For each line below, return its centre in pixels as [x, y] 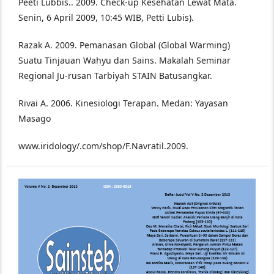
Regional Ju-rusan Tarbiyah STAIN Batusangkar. [115, 76]
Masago [35, 118]
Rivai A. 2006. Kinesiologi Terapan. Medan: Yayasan [123, 103]
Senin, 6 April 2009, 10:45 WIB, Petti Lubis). [106, 17]
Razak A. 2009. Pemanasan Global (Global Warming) [124, 45]
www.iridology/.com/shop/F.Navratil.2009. [103, 146]
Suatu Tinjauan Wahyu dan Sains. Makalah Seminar [124, 60]
